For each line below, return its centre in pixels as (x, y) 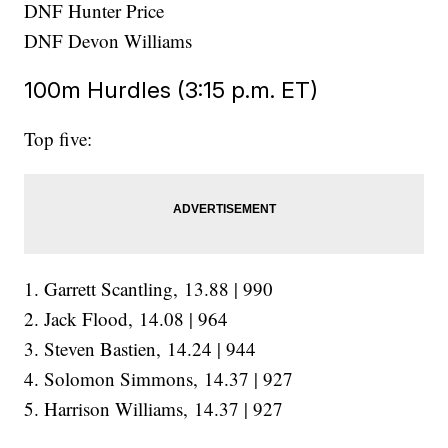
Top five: (58, 139)
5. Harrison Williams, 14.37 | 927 (154, 409)
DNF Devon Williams (108, 41)
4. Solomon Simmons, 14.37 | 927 (159, 379)
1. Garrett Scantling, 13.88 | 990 (149, 289)
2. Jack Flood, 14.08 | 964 (126, 319)
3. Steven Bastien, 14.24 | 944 (140, 349)
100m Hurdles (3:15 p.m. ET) (171, 90)
